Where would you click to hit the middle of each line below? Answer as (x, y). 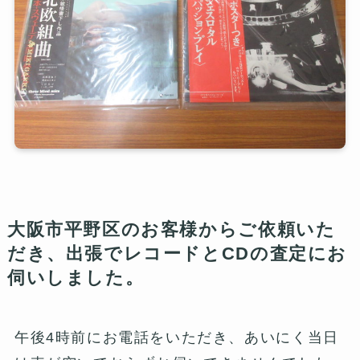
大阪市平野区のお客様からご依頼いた (171, 229)
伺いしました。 (76, 278)
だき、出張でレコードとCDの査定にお (177, 254)
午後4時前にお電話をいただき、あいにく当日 (176, 337)
